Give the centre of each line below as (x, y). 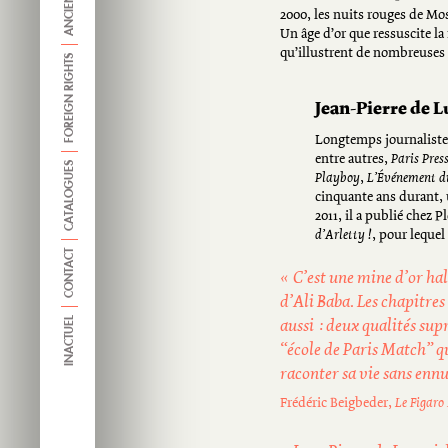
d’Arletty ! (343, 235)
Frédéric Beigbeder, (337, 403)
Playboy (337, 178)
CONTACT (70, 273)
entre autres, (353, 159)
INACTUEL (70, 340)
